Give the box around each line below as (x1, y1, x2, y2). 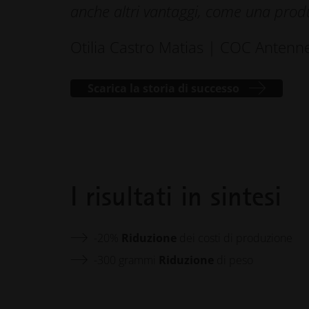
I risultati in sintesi (70, 179, 281, 214)
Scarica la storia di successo (87, 81, 239, 96)
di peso (213, 252, 253, 268)
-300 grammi (93, 252, 159, 268)
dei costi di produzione (176, 230, 292, 246)
